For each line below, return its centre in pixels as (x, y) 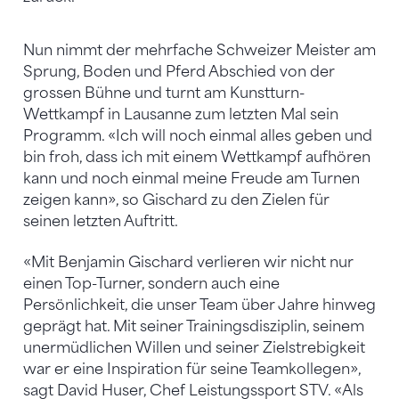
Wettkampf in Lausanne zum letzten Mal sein (181, 114)
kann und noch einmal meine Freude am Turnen (191, 178)
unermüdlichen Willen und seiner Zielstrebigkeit (194, 347)
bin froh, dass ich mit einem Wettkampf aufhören (197, 157)
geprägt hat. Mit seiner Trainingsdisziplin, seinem (194, 326)
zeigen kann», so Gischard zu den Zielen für (176, 199)
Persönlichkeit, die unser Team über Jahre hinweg (199, 305)
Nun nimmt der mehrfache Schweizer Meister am (199, 50)
